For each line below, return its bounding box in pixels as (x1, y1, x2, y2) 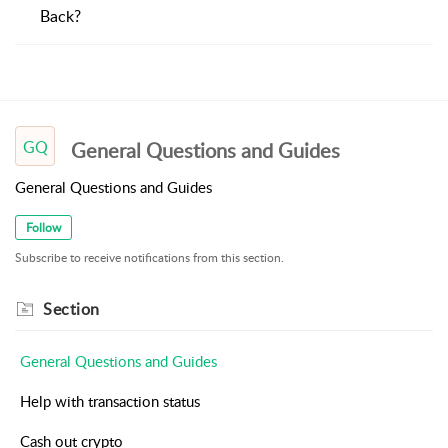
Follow (26, 219, 61, 236)
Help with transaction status (20, 391, 200, 412)
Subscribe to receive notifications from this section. (15, 249, 284, 267)
